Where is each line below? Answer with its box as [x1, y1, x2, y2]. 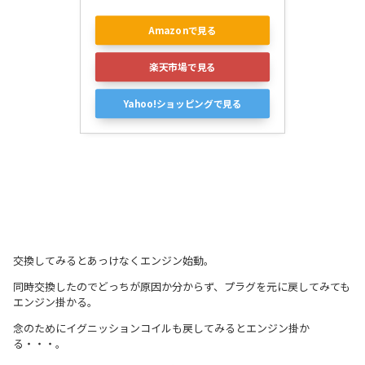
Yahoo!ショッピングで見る [123, 95, 242, 110]
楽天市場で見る [149, 59, 216, 73]
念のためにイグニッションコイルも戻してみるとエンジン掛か [13, 319, 310, 336]
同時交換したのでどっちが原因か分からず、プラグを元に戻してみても [13, 278, 350, 294]
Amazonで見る [148, 22, 217, 37]
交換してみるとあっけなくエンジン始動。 [13, 252, 214, 268]
